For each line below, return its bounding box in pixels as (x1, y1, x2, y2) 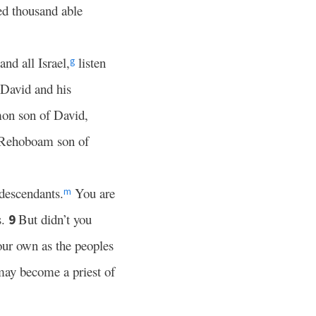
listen (75, 54, 106, 71)
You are (71, 184, 115, 202)
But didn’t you (18, 210, 92, 228)
